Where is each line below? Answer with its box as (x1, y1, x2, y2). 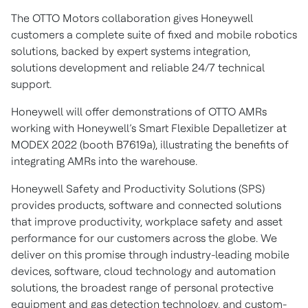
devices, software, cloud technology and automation (11, 265, 276, 278)
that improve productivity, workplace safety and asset (11, 215, 283, 228)
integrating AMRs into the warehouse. (11, 155, 197, 168)
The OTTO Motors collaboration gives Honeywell (11, 12, 253, 25)
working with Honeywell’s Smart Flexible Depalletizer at (11, 122, 287, 135)
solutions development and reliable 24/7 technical (11, 61, 265, 74)
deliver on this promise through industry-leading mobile (11, 248, 289, 261)
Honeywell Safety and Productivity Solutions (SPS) (11, 182, 265, 195)
